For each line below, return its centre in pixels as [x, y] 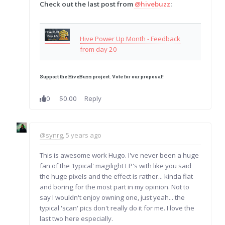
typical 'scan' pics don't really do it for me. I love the [117, 208]
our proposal [147, 77]
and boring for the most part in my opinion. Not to [115, 187]
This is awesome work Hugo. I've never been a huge [120, 155]
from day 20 [99, 49]
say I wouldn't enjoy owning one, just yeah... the [113, 198]
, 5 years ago [82, 135]
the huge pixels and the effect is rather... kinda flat [117, 177]
